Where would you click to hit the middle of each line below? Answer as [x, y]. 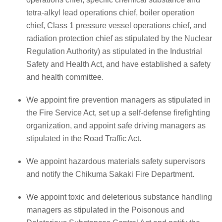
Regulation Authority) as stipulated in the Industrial [114, 51]
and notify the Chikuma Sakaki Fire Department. [110, 174]
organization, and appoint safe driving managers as [116, 125]
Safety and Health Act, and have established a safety [118, 64]
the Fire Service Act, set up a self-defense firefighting [118, 112]
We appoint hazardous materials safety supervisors [116, 161]
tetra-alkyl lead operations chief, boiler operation [111, 12]
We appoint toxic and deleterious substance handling [119, 197]
